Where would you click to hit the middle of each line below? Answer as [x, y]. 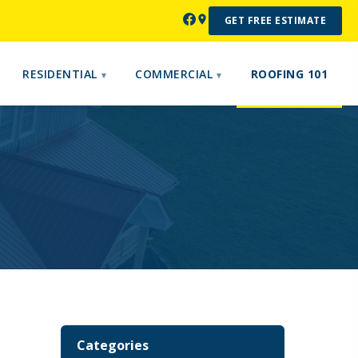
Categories [113, 345]
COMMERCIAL [174, 74]
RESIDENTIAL [60, 74]
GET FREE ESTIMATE [275, 20]
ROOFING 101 [289, 74]
